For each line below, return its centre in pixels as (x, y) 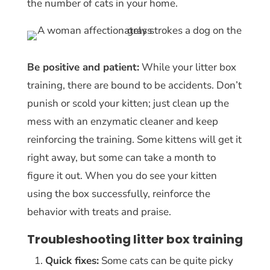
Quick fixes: (72, 260)
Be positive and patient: (83, 67)
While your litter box (187, 67)
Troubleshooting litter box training (135, 239)
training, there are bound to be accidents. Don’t (134, 85)
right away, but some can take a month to (121, 157)
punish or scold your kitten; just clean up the (128, 103)
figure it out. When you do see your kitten (122, 175)
